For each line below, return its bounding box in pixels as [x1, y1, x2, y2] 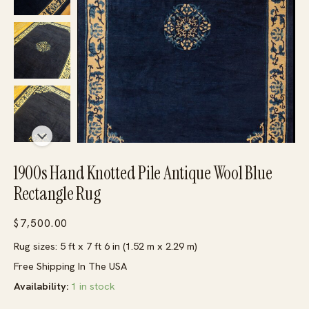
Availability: [14, 279, 68, 293]
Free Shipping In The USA [14, 259, 127, 273]
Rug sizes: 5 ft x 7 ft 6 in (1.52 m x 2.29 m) [14, 239, 197, 253]
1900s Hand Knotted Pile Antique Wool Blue [14, 161, 272, 186]
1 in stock [71, 279, 115, 293]
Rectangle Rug [14, 182, 101, 206]
